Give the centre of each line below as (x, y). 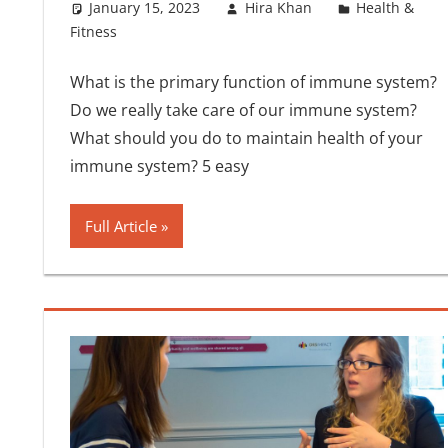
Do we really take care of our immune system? (243, 110)
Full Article (120, 226)
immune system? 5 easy (159, 166)
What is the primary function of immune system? (253, 82)
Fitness (93, 32)
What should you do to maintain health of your (246, 138)
